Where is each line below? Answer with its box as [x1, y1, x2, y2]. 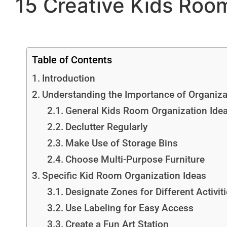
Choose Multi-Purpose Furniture [65, 154, 205, 165]
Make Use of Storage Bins [65, 137, 178, 149]
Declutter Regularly [65, 121, 147, 133]
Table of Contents [32, 54, 112, 66]
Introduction [42, 72, 95, 84]
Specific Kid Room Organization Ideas [42, 170, 206, 181]
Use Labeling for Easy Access [65, 202, 194, 214]
